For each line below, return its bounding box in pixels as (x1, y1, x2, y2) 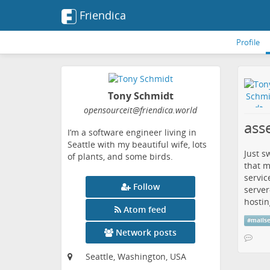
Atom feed (124, 204, 167, 216)
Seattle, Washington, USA (86, 251, 186, 263)
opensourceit (84, 104, 133, 116)
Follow (133, 181, 160, 193)
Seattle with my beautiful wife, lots (67, 139, 207, 151)
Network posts (116, 227, 177, 239)
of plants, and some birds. (67, 151, 173, 163)
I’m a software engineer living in (67, 127, 196, 139)
